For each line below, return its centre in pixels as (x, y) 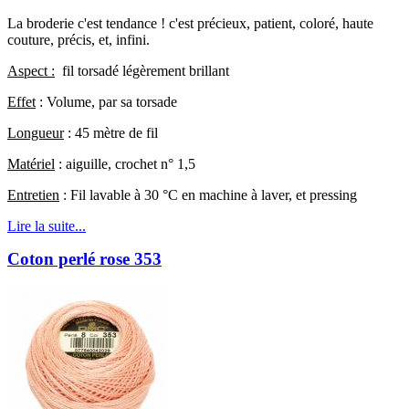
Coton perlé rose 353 (84, 258)
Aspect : (31, 70)
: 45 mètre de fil (111, 132)
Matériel (31, 163)
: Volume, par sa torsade (106, 101)
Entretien (33, 194)
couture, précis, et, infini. (79, 39)
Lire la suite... (47, 225)
